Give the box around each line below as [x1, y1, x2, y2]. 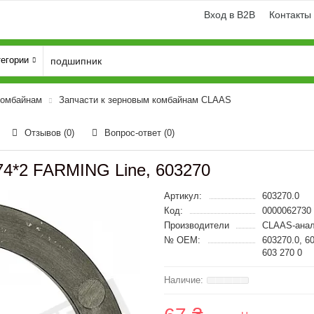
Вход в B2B [204, 9, 255, 20]
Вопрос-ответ [104, 128, 164, 138]
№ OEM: [164, 235, 200, 245]
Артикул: [164, 191, 202, 201]
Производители [164, 220, 229, 231]
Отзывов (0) [25, 128, 74, 138]
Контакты [269, 9, 311, 20]
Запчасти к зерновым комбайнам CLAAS [59, 95, 231, 105]
